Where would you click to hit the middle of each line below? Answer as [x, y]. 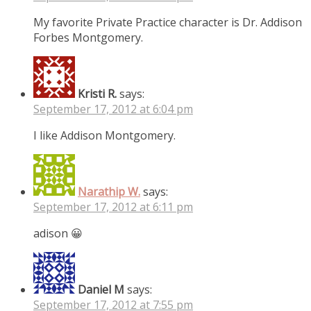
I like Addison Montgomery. [104, 135]
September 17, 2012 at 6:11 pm [113, 207]
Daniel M [101, 289]
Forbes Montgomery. [88, 37]
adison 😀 [58, 233]
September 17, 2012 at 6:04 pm [113, 109]
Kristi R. [97, 93]
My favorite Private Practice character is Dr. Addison [168, 22]
